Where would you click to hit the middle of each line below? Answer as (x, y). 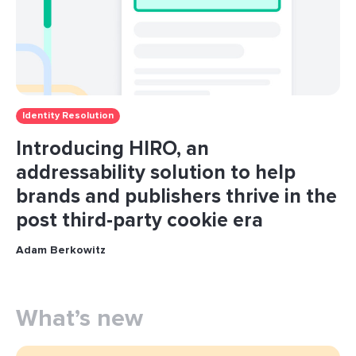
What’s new (79, 318)
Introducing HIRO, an (112, 149)
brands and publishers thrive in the (176, 196)
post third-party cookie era (139, 220)
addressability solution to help (156, 172)
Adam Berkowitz (61, 250)
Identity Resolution (68, 116)
